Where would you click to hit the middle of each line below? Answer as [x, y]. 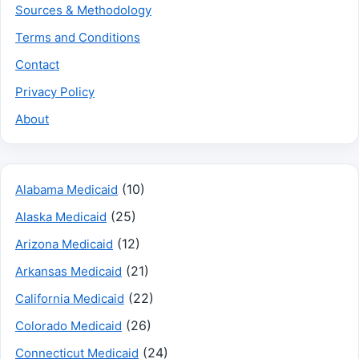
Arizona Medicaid [64, 244]
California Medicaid [70, 298]
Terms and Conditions [78, 37]
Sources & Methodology [83, 10]
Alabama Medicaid [67, 189]
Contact [37, 64]
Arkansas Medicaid [69, 271]
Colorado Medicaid [69, 325]
